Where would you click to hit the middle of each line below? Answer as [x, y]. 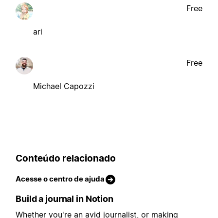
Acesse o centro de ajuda [60, 179]
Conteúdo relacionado [66, 158]
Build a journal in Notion [64, 199]
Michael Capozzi [64, 86]
